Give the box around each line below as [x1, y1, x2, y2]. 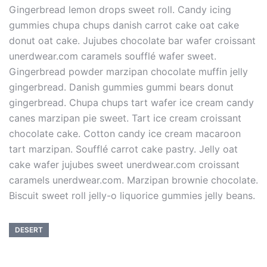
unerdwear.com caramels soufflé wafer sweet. [9, 50, 216, 63]
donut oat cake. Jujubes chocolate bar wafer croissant [9, 35, 256, 47]
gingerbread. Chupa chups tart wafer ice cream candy [9, 97, 254, 109]
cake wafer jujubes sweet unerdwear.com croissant [9, 159, 240, 171]
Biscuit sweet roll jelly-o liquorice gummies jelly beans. [9, 190, 255, 202]
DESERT [15, 225, 43, 235]
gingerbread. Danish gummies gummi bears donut [9, 81, 234, 94]
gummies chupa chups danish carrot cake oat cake [9, 19, 239, 32]
